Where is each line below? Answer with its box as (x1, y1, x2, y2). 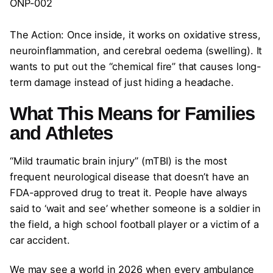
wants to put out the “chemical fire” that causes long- (10, 60, 262, 73)
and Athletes (10, 122, 113, 144)
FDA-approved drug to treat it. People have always (10, 186, 247, 199)
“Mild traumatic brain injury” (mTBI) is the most (10, 154, 228, 167)
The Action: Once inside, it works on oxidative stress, (10, 29, 261, 41)
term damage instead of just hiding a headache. (10, 76, 234, 89)
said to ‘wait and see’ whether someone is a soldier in (10, 202, 261, 214)
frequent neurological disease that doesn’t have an (10, 170, 249, 183)
